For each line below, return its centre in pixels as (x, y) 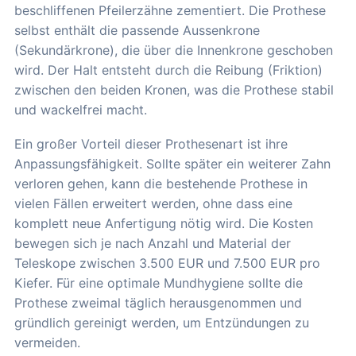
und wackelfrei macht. (81, 109)
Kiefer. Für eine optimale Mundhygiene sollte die (159, 282)
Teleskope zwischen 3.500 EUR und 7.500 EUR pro (167, 263)
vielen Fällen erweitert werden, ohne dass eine (153, 203)
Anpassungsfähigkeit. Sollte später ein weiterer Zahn (172, 163)
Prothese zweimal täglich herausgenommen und (158, 302)
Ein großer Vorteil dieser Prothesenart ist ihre (151, 143)
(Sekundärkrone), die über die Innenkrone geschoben (174, 50)
